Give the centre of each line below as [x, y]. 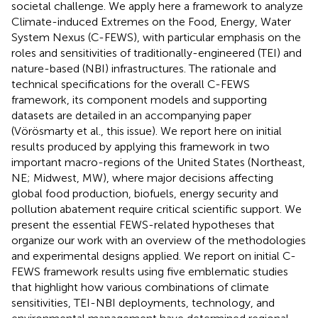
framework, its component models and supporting [139, 99]
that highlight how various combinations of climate [140, 287]
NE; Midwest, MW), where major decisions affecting [142, 177]
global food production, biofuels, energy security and [145, 193]
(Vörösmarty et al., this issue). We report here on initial [147, 131]
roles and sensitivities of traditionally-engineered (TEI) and [157, 53]
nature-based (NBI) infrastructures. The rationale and [144, 68]
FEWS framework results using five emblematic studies [150, 271]
